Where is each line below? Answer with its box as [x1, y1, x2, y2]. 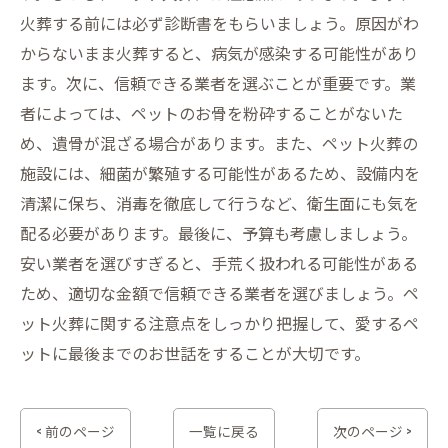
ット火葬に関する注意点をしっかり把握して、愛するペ [20, 311, 419, 335]
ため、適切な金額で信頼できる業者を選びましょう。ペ [20, 281, 419, 305]
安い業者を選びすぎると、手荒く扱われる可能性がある [20, 251, 418, 275]
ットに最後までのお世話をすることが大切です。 [20, 341, 370, 365]
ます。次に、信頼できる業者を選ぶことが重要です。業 [20, 71, 416, 95]
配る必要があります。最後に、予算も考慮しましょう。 [20, 221, 417, 245]
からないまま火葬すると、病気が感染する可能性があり [20, 41, 419, 65]
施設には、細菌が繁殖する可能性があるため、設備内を [20, 161, 420, 185]
